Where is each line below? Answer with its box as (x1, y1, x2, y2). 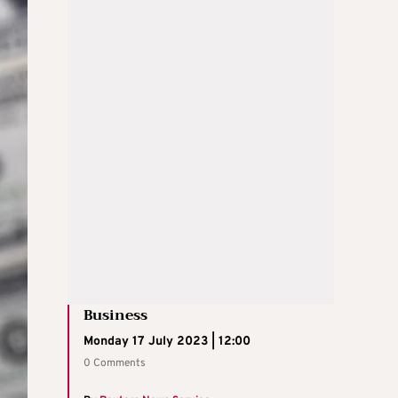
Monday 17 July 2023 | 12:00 (84, 333, 251, 349)
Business (84, 302, 147, 328)
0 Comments (84, 355, 146, 370)
